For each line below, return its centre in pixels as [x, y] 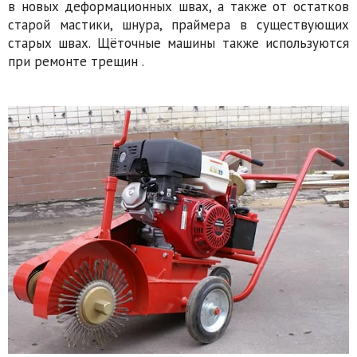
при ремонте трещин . [76, 62]
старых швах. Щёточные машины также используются [178, 43]
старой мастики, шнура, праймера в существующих [178, 25]
